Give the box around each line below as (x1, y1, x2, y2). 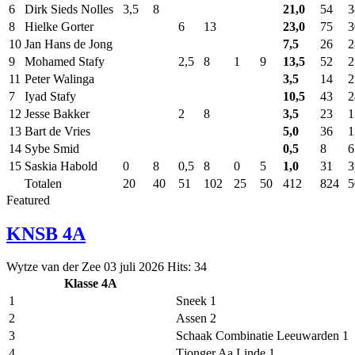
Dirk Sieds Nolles (25, 2, 113, 16)
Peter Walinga (25, 71, 94, 86)
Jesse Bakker (25, 106, 90, 120)
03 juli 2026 (104, 260, 167, 274)
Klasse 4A (64, 277, 117, 291)
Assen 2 (176, 311, 216, 326)
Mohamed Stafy (25, 54, 105, 68)
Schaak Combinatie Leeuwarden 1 (176, 329, 349, 343)
